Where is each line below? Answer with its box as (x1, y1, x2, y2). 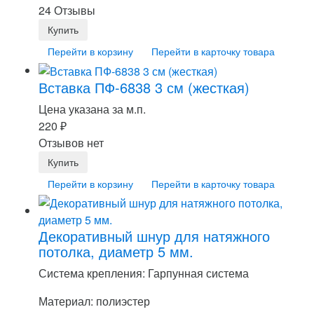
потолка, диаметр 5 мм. (39, 241, 193, 262)
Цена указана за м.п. (39, 101, 146, 118)
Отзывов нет (39, 135, 104, 151)
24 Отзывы (39, 1, 95, 18)
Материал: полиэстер (39, 293, 150, 310)
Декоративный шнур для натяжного (39, 226, 270, 247)
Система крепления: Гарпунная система (39, 265, 249, 282)
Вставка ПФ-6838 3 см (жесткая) (39, 77, 250, 98)
